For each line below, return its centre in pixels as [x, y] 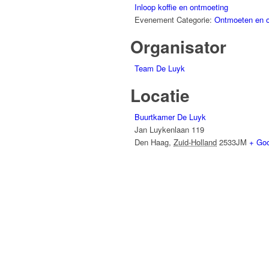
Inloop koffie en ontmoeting [181, 7]
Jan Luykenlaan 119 [169, 130]
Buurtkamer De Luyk [170, 117]
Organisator [178, 47]
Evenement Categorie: [173, 20]
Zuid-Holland [195, 142]
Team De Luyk [160, 68]
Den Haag [152, 142]
